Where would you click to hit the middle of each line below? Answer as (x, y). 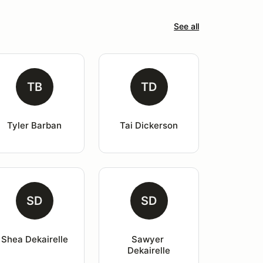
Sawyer (149, 239)
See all (187, 26)
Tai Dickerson (149, 125)
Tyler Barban (35, 125)
